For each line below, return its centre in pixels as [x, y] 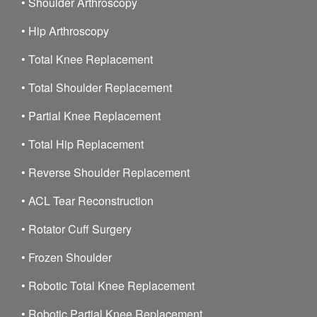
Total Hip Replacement [86, 144]
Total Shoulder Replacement [100, 87]
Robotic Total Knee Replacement [111, 285]
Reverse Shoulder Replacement [109, 172]
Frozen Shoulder [70, 257]
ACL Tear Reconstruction [91, 200]
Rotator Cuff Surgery [80, 229]
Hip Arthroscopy [69, 30]
